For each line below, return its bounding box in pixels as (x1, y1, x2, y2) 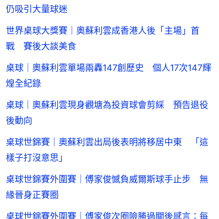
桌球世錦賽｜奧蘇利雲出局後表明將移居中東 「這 (6, 137, 208, 148)
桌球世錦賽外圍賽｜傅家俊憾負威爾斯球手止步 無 (6, 174, 208, 185)
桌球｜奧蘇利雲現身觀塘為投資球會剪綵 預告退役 (6, 100, 208, 110)
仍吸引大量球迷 (6, 4, 67, 15)
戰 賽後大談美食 (6, 41, 76, 52)
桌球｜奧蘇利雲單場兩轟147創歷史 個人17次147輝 (6, 63, 211, 73)
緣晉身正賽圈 (6, 190, 59, 200)
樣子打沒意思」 (6, 153, 67, 163)
